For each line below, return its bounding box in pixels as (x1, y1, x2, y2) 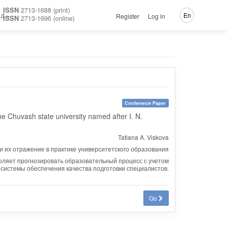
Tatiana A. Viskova (118, 132, 169, 141)
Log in (147, 11, 165, 20)
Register (116, 11, 140, 20)
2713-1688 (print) (19, 5, 70, 15)
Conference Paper (125, 99, 166, 106)
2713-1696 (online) (19, 13, 74, 23)
